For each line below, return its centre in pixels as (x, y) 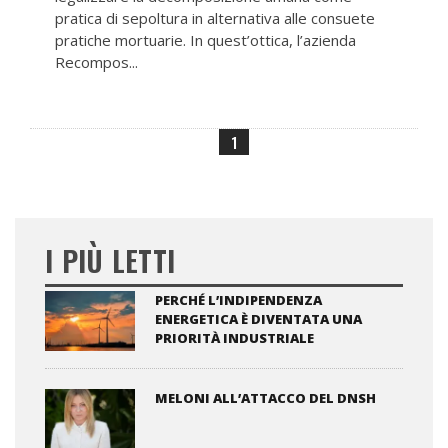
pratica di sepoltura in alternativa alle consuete (215, 17)
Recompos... (96, 61)
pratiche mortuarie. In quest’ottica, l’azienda (205, 39)
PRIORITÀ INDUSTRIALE (234, 337)
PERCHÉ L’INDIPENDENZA (238, 299)
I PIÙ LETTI (110, 260)
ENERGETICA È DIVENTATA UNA (258, 318)
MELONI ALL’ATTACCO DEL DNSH (265, 397)
